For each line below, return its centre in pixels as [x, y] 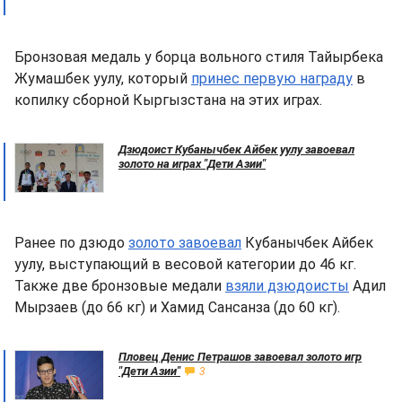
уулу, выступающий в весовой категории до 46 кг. [185, 264]
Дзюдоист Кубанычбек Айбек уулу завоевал [236, 149]
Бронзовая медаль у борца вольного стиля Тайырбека [199, 57]
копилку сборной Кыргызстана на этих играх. [168, 100]
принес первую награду [272, 79]
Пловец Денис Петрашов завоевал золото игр [240, 357]
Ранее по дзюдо [71, 243]
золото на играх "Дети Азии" [192, 164]
